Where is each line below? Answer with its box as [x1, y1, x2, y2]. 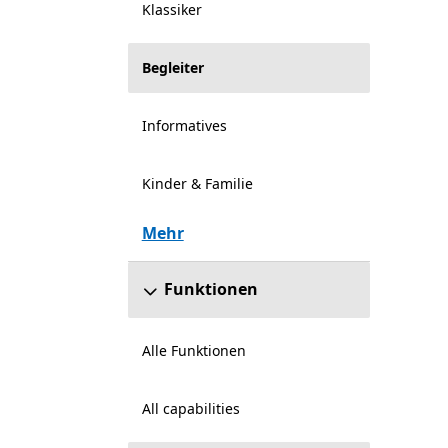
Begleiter [141, 58, 204, 77]
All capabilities [141, 399, 240, 418]
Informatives [141, 116, 227, 135]
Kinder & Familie [141, 174, 253, 193]
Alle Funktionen [141, 341, 246, 360]
